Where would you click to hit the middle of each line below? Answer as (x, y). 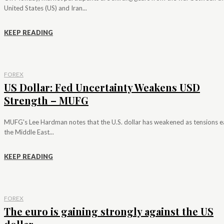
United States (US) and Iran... (45, 8)
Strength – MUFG (46, 100)
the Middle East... (29, 132)
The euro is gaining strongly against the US (109, 211)
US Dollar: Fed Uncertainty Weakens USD (102, 87)
